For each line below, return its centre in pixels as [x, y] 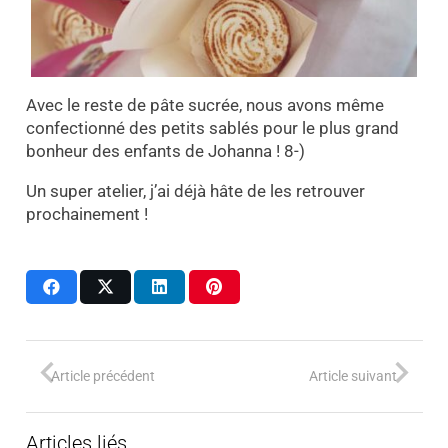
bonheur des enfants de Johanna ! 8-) [165, 151]
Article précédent [103, 376]
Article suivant [353, 376]
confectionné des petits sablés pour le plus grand [212, 128]
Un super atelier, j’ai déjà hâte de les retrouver [195, 191]
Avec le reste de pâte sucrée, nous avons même [204, 105]
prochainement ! [86, 214]
